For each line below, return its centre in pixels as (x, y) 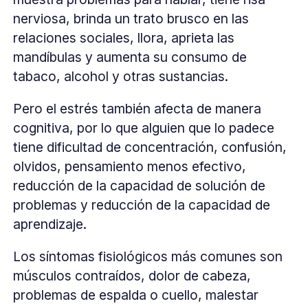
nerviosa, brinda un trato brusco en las (131, 19)
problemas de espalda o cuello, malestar (136, 295)
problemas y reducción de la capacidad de (142, 205)
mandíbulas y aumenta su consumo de (130, 57)
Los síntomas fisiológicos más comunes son (148, 257)
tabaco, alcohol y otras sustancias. (121, 77)
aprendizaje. (50, 224)
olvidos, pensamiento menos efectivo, (130, 167)
